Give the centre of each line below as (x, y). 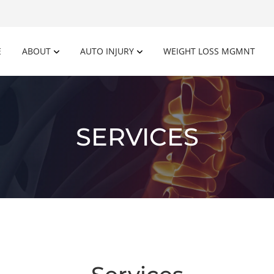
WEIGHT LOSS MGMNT (209, 51)
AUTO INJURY (107, 51)
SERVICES (137, 137)
